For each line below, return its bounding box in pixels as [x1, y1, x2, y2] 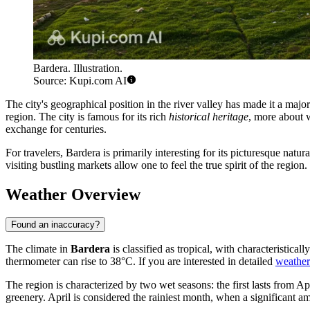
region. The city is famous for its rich [6, 110, 169, 122]
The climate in [6, 243, 71, 255]
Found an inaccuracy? [11, 219, 100, 230]
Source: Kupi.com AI [33, 74, 127, 86]
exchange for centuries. [6, 122, 107, 135]
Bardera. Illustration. [33, 62, 122, 74]
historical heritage [169, 110, 248, 122]
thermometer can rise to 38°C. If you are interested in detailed [6, 255, 275, 268]
